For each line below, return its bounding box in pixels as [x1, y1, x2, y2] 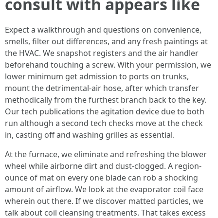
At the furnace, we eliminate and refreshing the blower [5, 149, 207, 160]
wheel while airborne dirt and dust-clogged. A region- [5, 161, 201, 171]
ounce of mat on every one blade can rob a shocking [5, 172, 198, 183]
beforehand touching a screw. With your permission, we [5, 59, 211, 70]
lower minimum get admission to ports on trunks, [5, 71, 189, 82]
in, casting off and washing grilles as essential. [5, 129, 175, 140]
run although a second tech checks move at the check [5, 118, 203, 128]
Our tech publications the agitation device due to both [5, 106, 204, 117]
